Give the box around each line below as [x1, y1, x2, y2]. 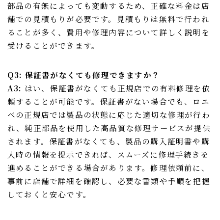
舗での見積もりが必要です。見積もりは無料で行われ [7, 13, 210, 25]
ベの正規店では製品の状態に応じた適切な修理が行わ [7, 109, 210, 120]
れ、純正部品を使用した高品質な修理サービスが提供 [7, 122, 211, 134]
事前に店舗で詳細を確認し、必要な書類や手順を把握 [7, 175, 210, 187]
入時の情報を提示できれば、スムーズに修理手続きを [7, 149, 209, 160]
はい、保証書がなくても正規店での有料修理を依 [22, 82, 211, 94]
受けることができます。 [7, 40, 100, 51]
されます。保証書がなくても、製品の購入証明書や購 [7, 136, 210, 147]
